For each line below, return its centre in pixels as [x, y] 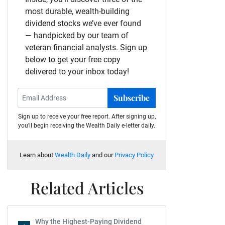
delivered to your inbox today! [77, 72]
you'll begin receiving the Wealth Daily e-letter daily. [87, 126]
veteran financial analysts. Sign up [86, 47]
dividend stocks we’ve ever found [83, 23]
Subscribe [132, 98]
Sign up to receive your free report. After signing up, [87, 117]
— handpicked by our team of [77, 35]
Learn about [37, 155]
